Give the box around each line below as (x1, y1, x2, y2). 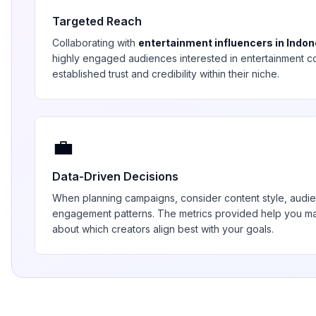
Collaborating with (52, 37, 138, 49)
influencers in (212, 37, 286, 49)
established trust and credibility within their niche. (52, 68, 279, 80)
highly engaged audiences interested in (52, 52, 241, 64)
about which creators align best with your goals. (52, 223, 274, 235)
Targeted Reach (52, 14, 142, 28)
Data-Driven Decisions (52, 169, 178, 183)
